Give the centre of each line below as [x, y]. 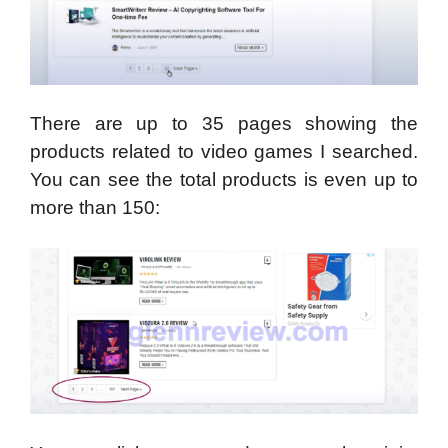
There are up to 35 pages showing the [224, 124]
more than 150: [95, 208]
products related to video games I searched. [224, 152]
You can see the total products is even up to [224, 180]
